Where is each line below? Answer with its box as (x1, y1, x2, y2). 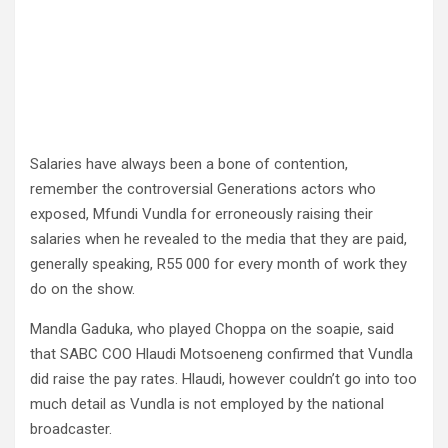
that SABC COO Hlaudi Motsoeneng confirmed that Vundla (30, 345, 413, 363)
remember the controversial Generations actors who (30, 180, 376, 198)
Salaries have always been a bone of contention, (30, 155, 348, 173)
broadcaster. (30, 420, 112, 438)
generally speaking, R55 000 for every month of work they (30, 255, 407, 273)
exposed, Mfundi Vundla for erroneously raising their (30, 205, 373, 223)
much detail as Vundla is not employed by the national (30, 395, 384, 413)
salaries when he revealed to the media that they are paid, (30, 230, 407, 248)
